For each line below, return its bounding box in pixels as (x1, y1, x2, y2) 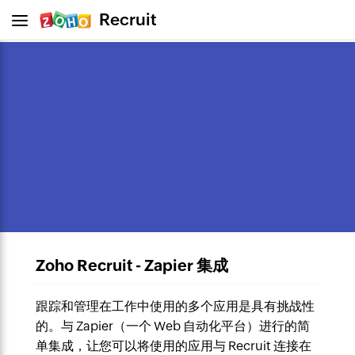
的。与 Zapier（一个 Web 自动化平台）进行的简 (35, 319, 310, 334)
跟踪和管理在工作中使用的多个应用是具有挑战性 (35, 299, 315, 314)
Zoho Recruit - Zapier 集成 (35, 256, 228, 274)
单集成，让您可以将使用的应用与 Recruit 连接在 (35, 338, 311, 353)
